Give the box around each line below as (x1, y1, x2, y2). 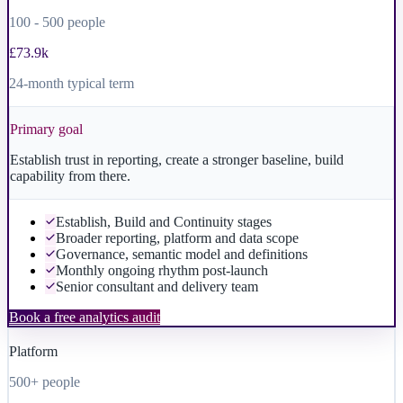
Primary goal (10, 121, 83, 137)
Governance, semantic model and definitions (56, 246, 308, 262)
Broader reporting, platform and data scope (56, 229, 299, 246)
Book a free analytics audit (9, 309, 160, 325)
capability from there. (10, 167, 130, 184)
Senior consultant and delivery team (56, 278, 258, 294)
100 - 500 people (9, 13, 105, 30)
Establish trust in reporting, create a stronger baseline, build (10, 151, 344, 167)
